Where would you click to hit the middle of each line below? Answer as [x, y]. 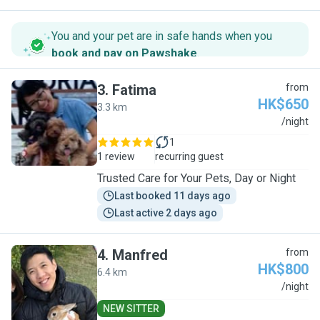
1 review [116, 156]
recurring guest [189, 156]
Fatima [134, 90]
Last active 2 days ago [166, 213]
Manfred [140, 255]
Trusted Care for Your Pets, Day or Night [196, 178]
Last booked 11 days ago [172, 196]
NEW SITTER [131, 309]
